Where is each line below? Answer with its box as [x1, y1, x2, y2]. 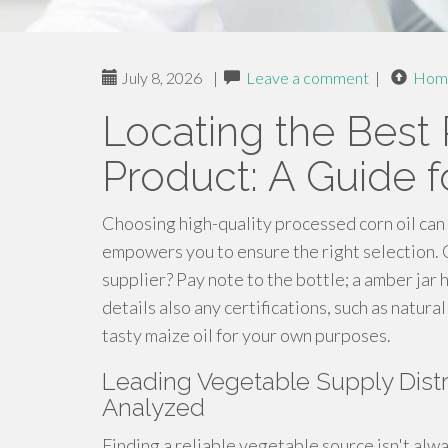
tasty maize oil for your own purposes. [102, 324, 391, 346]
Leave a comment [246, 68, 369, 87]
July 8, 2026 [118, 68, 202, 87]
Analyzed [102, 393, 205, 422]
